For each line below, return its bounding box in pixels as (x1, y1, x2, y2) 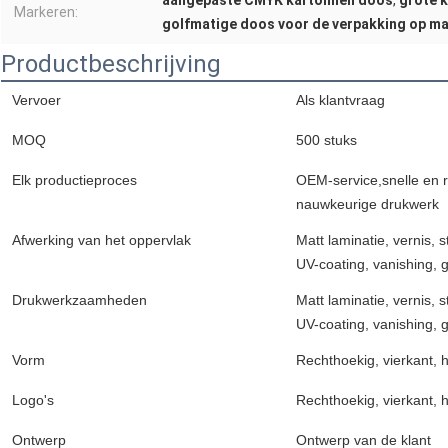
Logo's (12, 392, 54, 409)
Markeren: (14, 4, 78, 21)
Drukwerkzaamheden (12, 292, 147, 309)
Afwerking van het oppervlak (12, 232, 191, 249)
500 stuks (296, 132, 357, 149)
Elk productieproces (12, 172, 137, 189)
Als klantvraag (296, 92, 385, 109)
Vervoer (12, 92, 61, 109)
